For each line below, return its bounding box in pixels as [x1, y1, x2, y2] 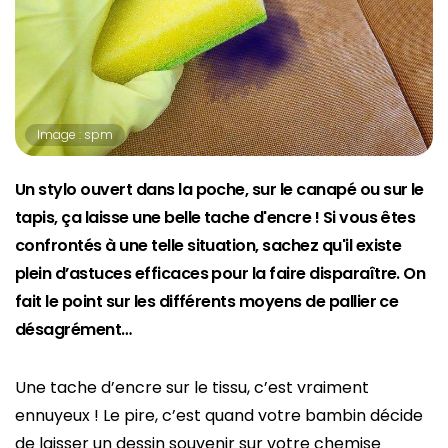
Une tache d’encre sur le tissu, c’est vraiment [15, 376, 369, 400]
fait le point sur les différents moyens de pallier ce [15, 290, 399, 314]
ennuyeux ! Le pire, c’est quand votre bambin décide [15, 404, 423, 428]
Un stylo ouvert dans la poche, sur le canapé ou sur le [15, 178, 424, 202]
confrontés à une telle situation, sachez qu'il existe [15, 234, 402, 258]
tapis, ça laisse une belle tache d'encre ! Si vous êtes [15, 206, 416, 230]
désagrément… [15, 318, 132, 342]
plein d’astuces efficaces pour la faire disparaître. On [15, 262, 426, 286]
